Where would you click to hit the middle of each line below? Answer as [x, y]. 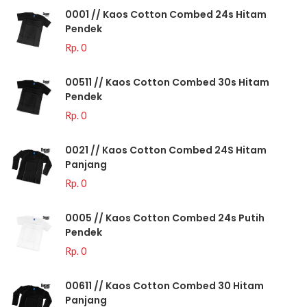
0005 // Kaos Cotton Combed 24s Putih [165, 218]
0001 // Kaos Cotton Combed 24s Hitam [166, 14]
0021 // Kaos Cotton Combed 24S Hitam [166, 150]
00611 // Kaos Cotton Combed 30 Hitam [164, 286]
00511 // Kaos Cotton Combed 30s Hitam [167, 82]
